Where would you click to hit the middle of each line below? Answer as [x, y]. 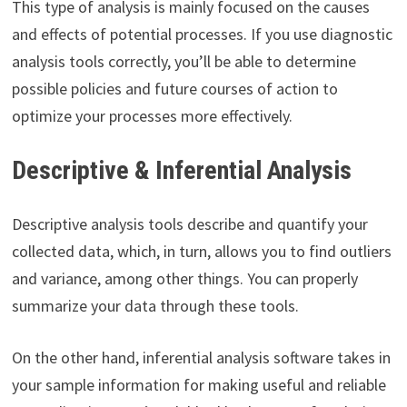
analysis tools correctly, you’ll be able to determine [184, 62]
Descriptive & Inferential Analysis [181, 171]
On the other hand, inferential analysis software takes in [201, 358]
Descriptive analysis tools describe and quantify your [189, 224]
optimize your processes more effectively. [152, 116]
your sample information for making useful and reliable [199, 385]
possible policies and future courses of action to [174, 89]
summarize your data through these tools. [155, 306]
